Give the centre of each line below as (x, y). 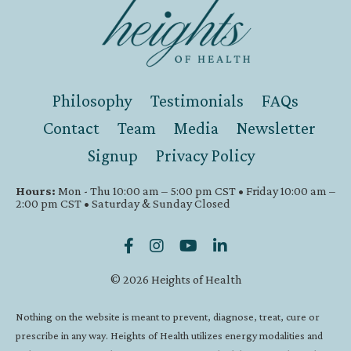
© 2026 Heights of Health (175, 280)
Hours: (36, 191)
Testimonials (197, 101)
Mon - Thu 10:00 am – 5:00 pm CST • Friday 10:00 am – (195, 191)
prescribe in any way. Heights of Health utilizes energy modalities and (169, 336)
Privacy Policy (206, 156)
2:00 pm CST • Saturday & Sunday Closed (123, 204)
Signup (113, 156)
